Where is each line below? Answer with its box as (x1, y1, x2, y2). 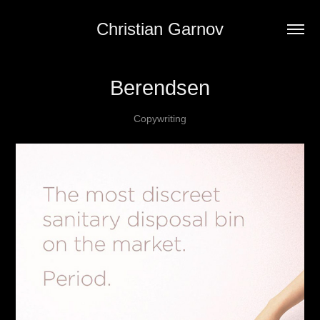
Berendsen (110, 76, 210, 99)
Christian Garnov (96, 19, 224, 39)
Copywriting (134, 113, 186, 124)
